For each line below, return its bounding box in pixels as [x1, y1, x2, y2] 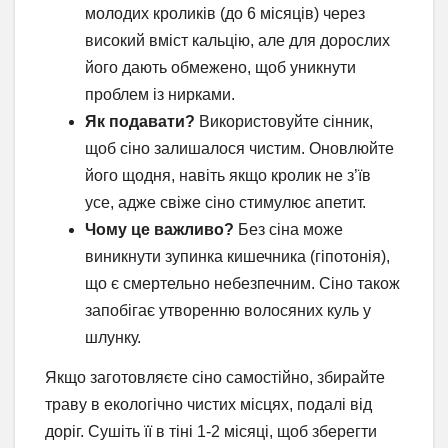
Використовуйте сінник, [195, 113, 373, 131]
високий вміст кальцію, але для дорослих [85, 32, 390, 50]
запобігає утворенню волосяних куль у [85, 302, 371, 320]
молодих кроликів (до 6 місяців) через [85, 5, 365, 23]
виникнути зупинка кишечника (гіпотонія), [85, 248, 390, 266]
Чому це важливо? [85, 221, 234, 239]
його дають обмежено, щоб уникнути [85, 59, 356, 77]
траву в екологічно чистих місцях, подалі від [45, 395, 372, 413]
